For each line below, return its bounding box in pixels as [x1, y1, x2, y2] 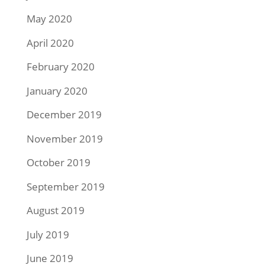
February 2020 [26, 60, 95, 74]
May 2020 [26, 12, 72, 26]
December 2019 [26, 108, 102, 122]
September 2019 [26, 179, 105, 193]
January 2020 [26, 83, 88, 98]
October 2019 [26, 156, 91, 170]
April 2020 [26, 35, 74, 50]
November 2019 [26, 131, 103, 146]
